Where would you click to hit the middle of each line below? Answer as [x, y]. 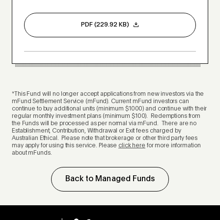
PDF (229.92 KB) [105, 25]
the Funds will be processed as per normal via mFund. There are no [104, 124]
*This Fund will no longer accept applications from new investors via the [108, 95]
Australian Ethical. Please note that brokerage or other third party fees [105, 139]
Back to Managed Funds [110, 179]
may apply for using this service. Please [65, 146]
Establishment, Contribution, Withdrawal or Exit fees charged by [96, 131]
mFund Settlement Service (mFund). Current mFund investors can [100, 102]
